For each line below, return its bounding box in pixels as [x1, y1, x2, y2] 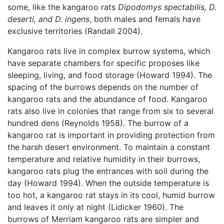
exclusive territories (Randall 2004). [7, 25, 142, 36]
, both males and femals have [89, 13, 200, 24]
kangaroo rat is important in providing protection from [7, 129, 215, 140]
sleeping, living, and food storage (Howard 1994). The [7, 69, 212, 80]
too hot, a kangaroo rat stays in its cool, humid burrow [7, 189, 215, 200]
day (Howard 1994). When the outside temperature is [7, 177, 209, 188]
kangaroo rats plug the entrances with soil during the [7, 165, 208, 176]
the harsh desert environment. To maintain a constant [7, 141, 210, 152]
